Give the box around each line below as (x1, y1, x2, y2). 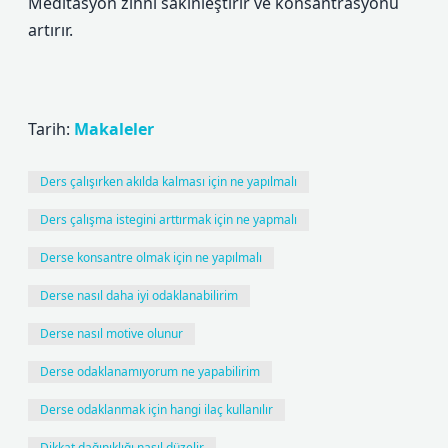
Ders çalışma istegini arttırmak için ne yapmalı (40, 211, 297, 228)
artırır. (28, 19, 73, 41)
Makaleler (74, 118, 154, 140)
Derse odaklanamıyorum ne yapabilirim (40, 363, 260, 380)
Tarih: (28, 118, 74, 140)
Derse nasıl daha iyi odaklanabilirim (40, 287, 238, 304)
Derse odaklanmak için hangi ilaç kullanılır (40, 401, 273, 418)
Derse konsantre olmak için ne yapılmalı (40, 249, 262, 266)
